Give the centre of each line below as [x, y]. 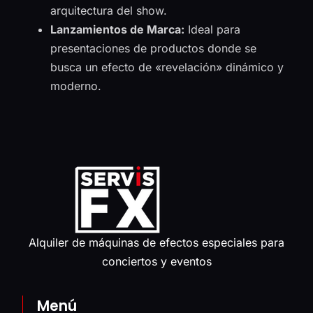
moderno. [76, 86]
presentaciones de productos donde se [154, 48]
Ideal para [213, 29]
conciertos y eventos [156, 262]
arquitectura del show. [109, 10]
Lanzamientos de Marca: [118, 29]
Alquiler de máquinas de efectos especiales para [156, 243]
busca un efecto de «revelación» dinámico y [167, 67]
